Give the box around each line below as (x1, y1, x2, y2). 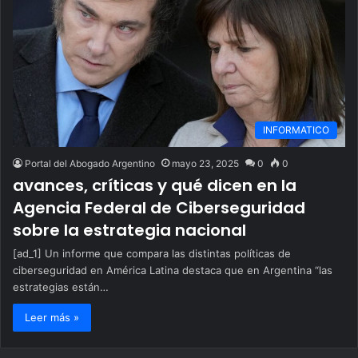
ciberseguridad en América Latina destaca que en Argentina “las (13, 264, 332, 276)
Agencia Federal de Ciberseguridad (13, 197, 305, 219)
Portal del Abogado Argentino (25, 157, 155, 169)
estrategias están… (13, 280, 109, 293)
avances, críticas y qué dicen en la (13, 174, 296, 197)
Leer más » (25, 311, 79, 324)
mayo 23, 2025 (172, 157, 239, 169)
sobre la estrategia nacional (13, 219, 246, 241)
